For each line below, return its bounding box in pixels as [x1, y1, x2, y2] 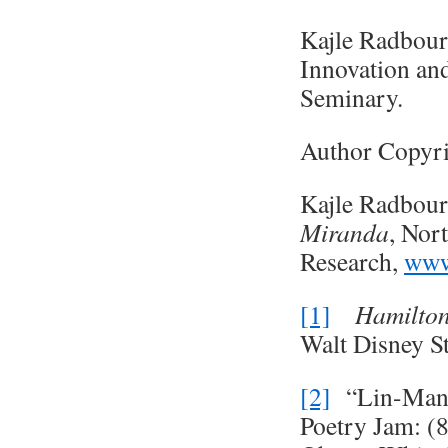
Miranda [300, 215, 389, 249]
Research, [300, 244, 404, 278]
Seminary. [300, 80, 403, 114]
